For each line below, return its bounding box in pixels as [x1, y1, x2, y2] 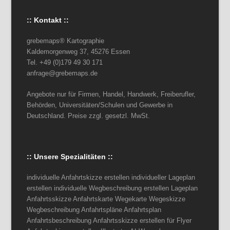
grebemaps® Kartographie [27, 37, 105, 45]
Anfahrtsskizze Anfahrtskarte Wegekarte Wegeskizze [27, 195, 186, 203]
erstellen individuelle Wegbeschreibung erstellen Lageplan [27, 184, 198, 192]
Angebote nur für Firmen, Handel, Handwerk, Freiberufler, [27, 90, 196, 98]
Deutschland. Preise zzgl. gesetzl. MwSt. [27, 112, 150, 120]
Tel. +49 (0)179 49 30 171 [27, 59, 103, 66]
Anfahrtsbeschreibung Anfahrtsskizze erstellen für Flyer [27, 217, 192, 224]
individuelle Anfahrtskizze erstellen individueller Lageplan [27, 174, 196, 181]
